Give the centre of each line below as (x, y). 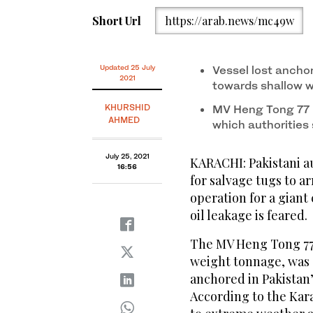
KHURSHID (127, 108)
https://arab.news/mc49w (229, 20)
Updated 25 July (127, 67)
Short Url (117, 20)
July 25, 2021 (127, 156)
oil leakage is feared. (249, 216)
